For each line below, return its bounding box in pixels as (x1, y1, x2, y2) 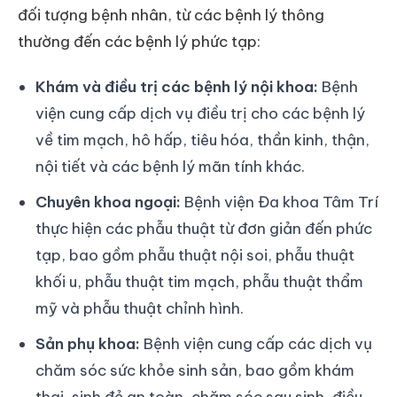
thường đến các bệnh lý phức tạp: (18, 32, 261, 52)
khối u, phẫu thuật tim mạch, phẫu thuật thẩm (35, 271, 363, 292)
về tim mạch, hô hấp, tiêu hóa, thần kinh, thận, (35, 129, 370, 150)
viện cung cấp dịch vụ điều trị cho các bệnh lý (35, 103, 365, 123)
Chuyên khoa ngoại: (35, 191, 181, 212)
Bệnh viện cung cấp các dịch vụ (140, 333, 372, 354)
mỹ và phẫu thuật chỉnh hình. (35, 298, 244, 318)
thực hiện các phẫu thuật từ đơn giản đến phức (35, 218, 372, 238)
